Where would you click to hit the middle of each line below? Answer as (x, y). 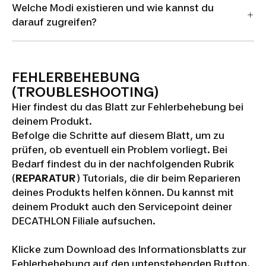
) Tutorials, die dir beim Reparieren (158, 178)
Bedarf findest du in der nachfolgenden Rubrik (123, 164)
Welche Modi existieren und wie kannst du (113, 7)
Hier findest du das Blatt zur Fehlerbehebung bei (128, 107)
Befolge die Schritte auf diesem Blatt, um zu (118, 135)
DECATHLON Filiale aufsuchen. (84, 221)
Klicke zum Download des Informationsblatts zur (129, 249)
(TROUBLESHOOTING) (85, 92)
